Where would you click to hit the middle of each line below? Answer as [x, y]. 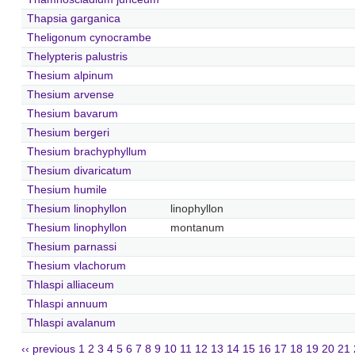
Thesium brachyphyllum [86, 151]
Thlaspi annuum [67, 303]
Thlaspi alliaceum [70, 284]
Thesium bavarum [72, 113]
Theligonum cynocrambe [89, 37]
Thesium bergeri [68, 132]
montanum [197, 227]
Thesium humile [67, 189]
